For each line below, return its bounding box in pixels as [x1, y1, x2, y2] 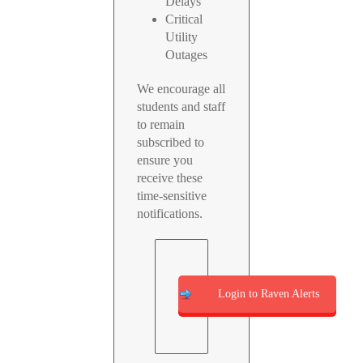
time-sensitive [137, 189, 207, 203]
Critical [165, 12, 203, 26]
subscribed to [137, 135, 205, 149]
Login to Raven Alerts [218, 288, 320, 300]
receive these [137, 171, 203, 185]
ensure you [137, 153, 194, 167]
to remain [137, 117, 186, 131]
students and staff [137, 100, 226, 113]
